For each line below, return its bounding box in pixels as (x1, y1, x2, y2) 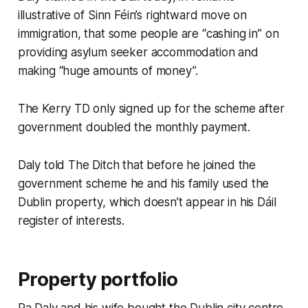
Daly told (17, 157, 69, 172)
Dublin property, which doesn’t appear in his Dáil (17, 195, 276, 209)
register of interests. (17, 213, 124, 228)
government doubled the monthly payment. (17, 120, 251, 134)
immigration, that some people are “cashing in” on (17, 26, 279, 41)
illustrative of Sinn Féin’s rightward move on (17, 8, 247, 22)
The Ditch (68, 157, 123, 172)
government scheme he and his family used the (17, 176, 269, 190)
